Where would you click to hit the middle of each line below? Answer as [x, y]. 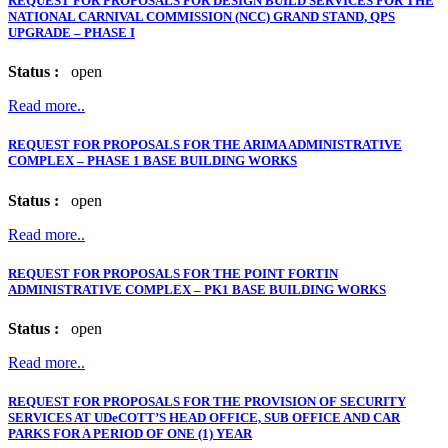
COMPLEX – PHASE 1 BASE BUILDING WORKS [152, 161]
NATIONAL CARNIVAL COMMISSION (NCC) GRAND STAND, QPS [201, 17]
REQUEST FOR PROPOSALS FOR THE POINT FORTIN [173, 273]
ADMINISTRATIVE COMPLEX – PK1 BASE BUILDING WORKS [197, 289]
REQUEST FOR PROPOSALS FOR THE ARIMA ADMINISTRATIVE [205, 145]
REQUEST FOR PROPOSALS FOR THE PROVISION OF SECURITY [207, 402]
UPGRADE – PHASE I [71, 33]
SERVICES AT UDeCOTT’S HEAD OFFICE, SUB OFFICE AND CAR [204, 418]
